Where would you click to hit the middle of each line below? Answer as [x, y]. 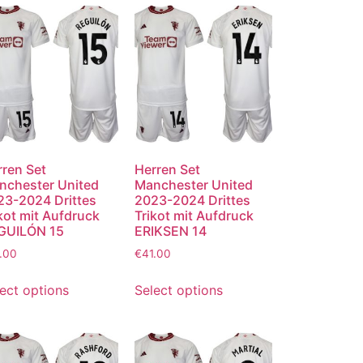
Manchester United [193, 184]
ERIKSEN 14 [170, 231]
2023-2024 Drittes [192, 200]
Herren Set [167, 169]
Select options [178, 290]
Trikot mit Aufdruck [194, 215]
